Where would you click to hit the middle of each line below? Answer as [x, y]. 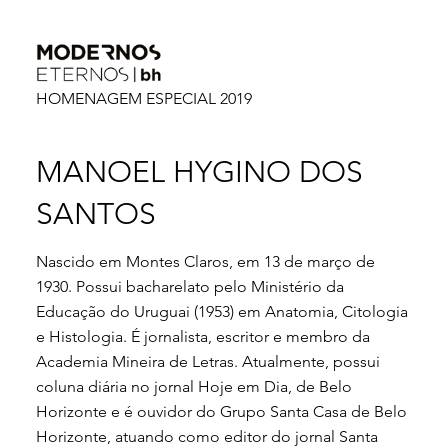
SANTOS [95, 213]
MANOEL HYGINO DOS [199, 171]
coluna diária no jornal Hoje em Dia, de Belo [193, 386]
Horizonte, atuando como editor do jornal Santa [206, 436]
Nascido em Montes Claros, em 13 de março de [205, 261]
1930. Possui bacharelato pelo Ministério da [189, 286]
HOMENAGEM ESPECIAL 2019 [143, 98]
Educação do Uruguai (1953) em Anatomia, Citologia [221, 311]
